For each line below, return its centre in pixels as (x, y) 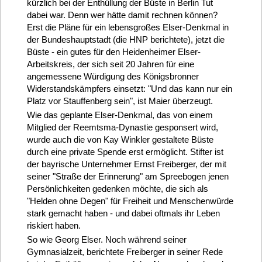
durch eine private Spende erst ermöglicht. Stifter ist (125, 151)
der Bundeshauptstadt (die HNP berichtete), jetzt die (125, 39)
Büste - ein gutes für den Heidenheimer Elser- (113, 51)
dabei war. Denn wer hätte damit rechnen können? (122, 15)
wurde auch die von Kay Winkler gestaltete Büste (120, 139)
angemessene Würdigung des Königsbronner (113, 76)
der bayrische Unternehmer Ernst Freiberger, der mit (126, 164)
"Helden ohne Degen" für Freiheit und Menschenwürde (130, 201)
